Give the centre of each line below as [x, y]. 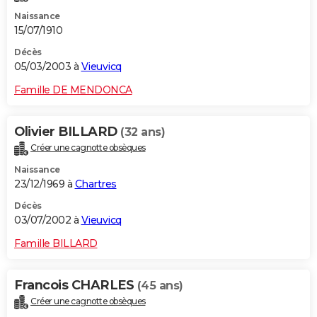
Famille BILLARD [56, 243]
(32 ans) [143, 132]
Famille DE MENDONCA [73, 90]
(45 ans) [160, 285]
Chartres [96, 184]
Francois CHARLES [76, 285]
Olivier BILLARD [67, 131]
